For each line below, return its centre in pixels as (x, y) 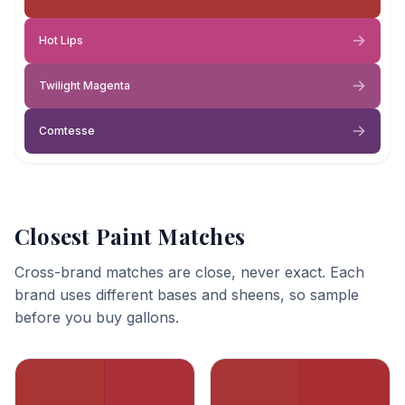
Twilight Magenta (85, 85)
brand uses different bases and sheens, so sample (187, 295)
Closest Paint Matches (130, 236)
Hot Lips (61, 40)
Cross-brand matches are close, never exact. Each (189, 272)
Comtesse (67, 131)
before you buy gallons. (97, 317)
